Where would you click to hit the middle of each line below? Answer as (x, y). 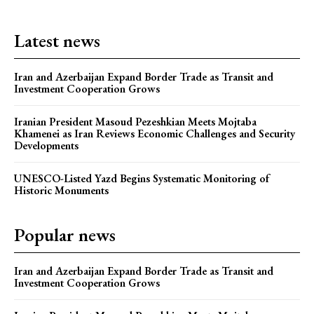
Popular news (65, 234)
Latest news (57, 40)
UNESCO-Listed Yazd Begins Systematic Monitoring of (142, 178)
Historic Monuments (61, 190)
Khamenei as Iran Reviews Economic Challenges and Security (155, 133)
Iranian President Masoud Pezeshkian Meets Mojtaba (135, 121)
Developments (46, 145)
